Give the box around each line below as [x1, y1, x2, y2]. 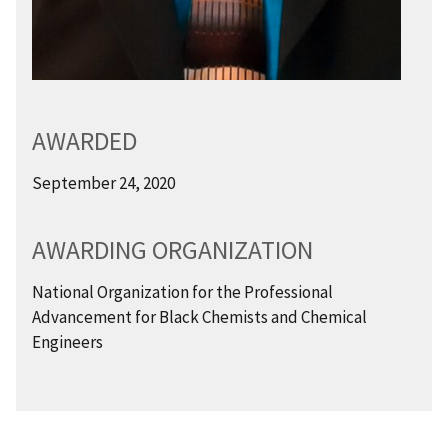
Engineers [32, 330, 103, 353]
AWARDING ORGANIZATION [32, 233, 313, 266]
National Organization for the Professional [32, 280, 333, 303]
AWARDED [32, 124, 137, 157]
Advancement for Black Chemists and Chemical [32, 305, 367, 328]
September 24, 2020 [32, 171, 175, 194]
